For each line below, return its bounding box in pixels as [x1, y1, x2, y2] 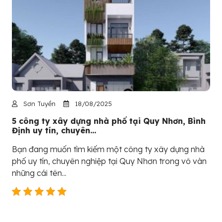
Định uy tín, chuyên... [12, 125, 96, 136]
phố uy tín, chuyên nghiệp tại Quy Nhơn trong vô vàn [12, 156, 207, 166]
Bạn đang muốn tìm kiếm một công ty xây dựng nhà [12, 144, 205, 155]
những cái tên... [12, 168, 66, 178]
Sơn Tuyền [21, 100, 55, 108]
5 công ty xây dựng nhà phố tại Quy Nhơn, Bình [12, 116, 206, 126]
